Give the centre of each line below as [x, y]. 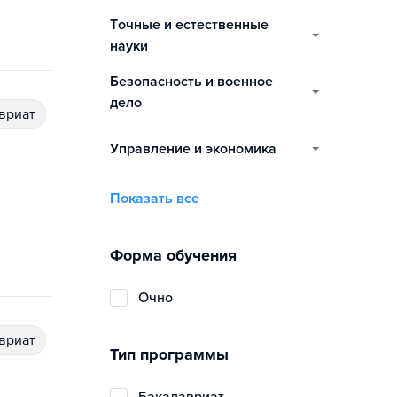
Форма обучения [173, 255]
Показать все [155, 198]
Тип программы [169, 354]
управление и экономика [198, 149]
